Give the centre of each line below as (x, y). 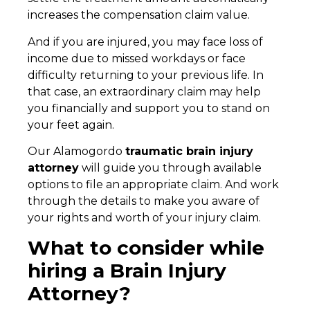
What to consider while (146, 247)
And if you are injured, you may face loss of (145, 42)
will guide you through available (170, 168)
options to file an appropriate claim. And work (153, 185)
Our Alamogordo (76, 152)
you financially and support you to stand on (149, 108)
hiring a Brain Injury (127, 270)
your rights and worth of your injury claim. (146, 218)
